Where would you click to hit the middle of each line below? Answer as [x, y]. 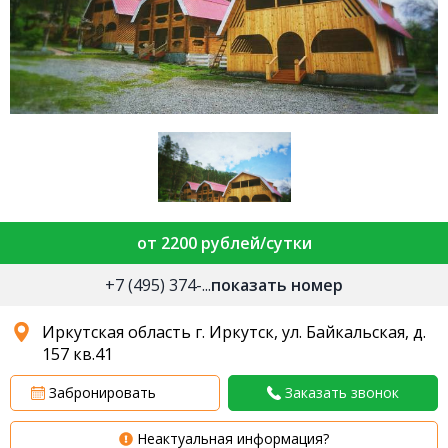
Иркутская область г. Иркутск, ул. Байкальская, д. [234, 332]
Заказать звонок [342, 393]
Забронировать [100, 393]
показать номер [277, 285]
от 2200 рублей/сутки [224, 243]
